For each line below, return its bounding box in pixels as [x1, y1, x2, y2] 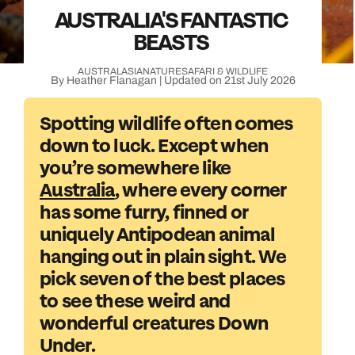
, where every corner [114, 178, 286, 203]
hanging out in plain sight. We [40, 245, 286, 269]
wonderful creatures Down [40, 311, 269, 336]
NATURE [143, 66, 181, 77]
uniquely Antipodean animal [40, 223, 275, 247]
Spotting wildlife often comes [40, 112, 293, 136]
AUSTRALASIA [78, 66, 143, 77]
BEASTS [133, 28, 208, 58]
